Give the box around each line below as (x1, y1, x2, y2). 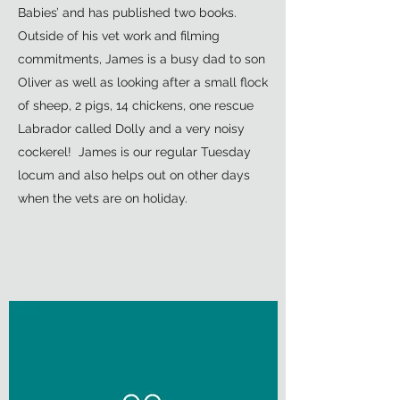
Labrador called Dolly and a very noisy (18, 121, 245, 136)
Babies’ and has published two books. (18, 5, 240, 20)
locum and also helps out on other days (18, 168, 250, 182)
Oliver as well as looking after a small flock (18, 75, 268, 89)
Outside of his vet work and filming (18, 29, 220, 43)
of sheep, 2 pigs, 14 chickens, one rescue (18, 98, 254, 112)
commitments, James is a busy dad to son (18, 52, 265, 66)
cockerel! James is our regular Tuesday (18, 145, 251, 159)
